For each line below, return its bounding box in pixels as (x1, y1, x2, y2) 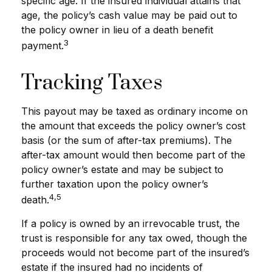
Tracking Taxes (21, 69, 163, 97)
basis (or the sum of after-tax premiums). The (21, 134, 232, 146)
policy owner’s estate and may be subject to (21, 163, 223, 175)
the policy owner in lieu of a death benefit (21, 24, 213, 36)
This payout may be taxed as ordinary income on (21, 104, 248, 117)
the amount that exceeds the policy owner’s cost (21, 119, 245, 132)
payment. (21, 39, 64, 52)
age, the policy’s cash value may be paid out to (21, 9, 237, 22)
